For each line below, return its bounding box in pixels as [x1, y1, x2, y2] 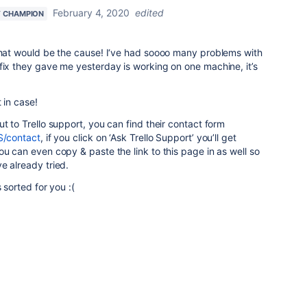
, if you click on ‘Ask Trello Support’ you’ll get [40, 132, 236, 144]
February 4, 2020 [53, 7, 130, 19]
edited [134, 7, 164, 19]
